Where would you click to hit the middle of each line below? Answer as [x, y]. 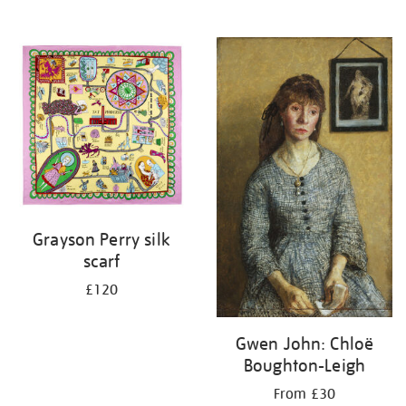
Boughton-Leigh [304, 365]
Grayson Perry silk [101, 239]
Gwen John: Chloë [304, 343]
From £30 [304, 394]
